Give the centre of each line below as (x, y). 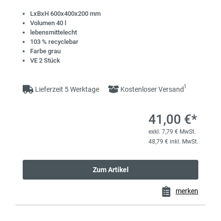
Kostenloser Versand (151, 90)
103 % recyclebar (54, 42)
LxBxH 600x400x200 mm (65, 14)
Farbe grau (45, 51)
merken (187, 191)
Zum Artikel (110, 170)
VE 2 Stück (45, 61)
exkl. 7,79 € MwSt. (172, 132)
